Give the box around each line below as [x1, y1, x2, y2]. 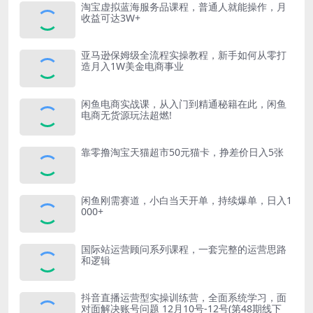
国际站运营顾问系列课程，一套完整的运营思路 [81, 242, 286, 256]
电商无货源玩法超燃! [81, 108, 172, 122]
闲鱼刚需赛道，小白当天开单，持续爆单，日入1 [81, 194, 292, 208]
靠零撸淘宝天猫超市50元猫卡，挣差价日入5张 [81, 145, 284, 159]
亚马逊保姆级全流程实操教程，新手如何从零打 [81, 48, 286, 62]
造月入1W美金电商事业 [81, 59, 184, 73]
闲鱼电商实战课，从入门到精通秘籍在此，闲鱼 [81, 96, 286, 110]
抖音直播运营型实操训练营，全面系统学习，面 [81, 291, 286, 305]
